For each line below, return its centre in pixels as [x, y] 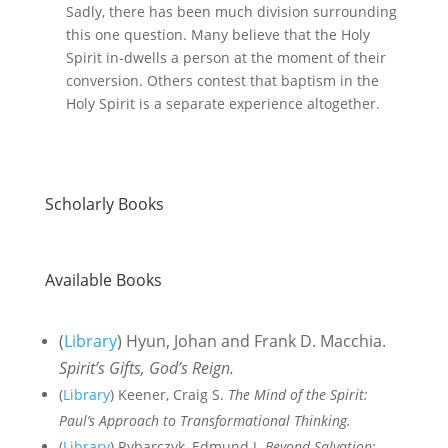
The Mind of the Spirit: [297, 394]
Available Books [103, 280]
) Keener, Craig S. [168, 394]
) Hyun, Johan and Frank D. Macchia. [251, 341]
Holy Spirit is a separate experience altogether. [222, 103]
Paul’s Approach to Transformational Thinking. [204, 420]
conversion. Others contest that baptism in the [222, 80]
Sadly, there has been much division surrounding [231, 11]
